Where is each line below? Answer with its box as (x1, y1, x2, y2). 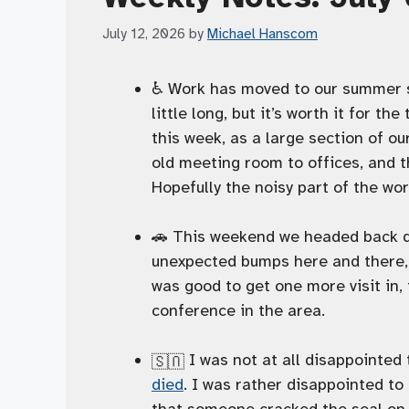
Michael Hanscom (207, 24, 318, 42)
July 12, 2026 (102, 24, 185, 42)
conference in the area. (152, 299, 325, 320)
